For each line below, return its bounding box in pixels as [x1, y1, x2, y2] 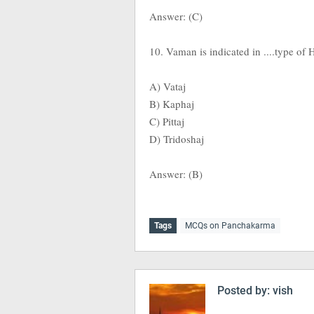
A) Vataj [149, 79, 189, 93]
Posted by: [217, 284, 270, 297]
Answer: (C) [149, 9, 203, 23]
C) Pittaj [149, 114, 188, 128]
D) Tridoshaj [149, 132, 204, 146]
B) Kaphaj [149, 97, 194, 111]
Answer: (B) [149, 167, 203, 181]
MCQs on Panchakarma [185, 221, 275, 231]
